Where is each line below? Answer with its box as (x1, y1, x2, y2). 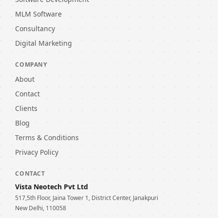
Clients (15, 104, 38, 113)
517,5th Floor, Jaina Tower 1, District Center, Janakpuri (15, 194, 159, 202)
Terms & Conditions (15, 133, 79, 143)
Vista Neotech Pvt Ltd (15, 182, 89, 192)
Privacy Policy (15, 147, 59, 157)
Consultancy (15, 24, 55, 34)
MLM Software (15, 9, 62, 19)
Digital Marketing (15, 38, 73, 48)
